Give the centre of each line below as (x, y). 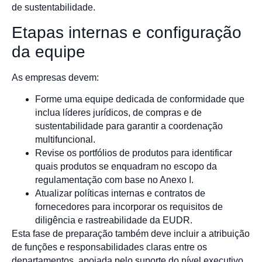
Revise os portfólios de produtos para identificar (134, 153)
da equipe (49, 51)
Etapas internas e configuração (127, 32)
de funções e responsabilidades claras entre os (109, 247)
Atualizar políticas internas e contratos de (120, 194)
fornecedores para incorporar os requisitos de (129, 207)
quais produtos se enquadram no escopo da (126, 167)
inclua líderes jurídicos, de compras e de (118, 113)
